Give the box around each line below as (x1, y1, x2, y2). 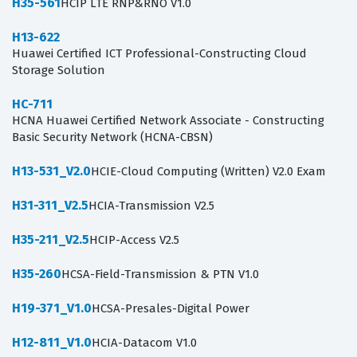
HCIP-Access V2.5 (89, 233, 179, 248)
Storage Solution (12, 63, 105, 78)
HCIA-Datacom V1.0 (92, 335, 197, 351)
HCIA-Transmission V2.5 (88, 198, 214, 214)
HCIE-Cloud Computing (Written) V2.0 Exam (91, 164, 326, 179)
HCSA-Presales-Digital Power (92, 301, 249, 316)
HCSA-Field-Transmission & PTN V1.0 (61, 267, 259, 282)
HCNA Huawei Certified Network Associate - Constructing (12, 113, 324, 128)
